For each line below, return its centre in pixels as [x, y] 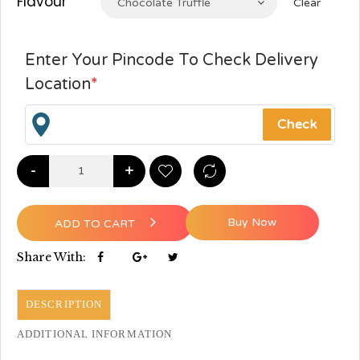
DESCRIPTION [64, 304]
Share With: [53, 257]
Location [58, 85]
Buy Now [252, 222]
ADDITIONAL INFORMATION [95, 333]
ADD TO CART [96, 223]
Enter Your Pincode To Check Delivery [172, 61]
